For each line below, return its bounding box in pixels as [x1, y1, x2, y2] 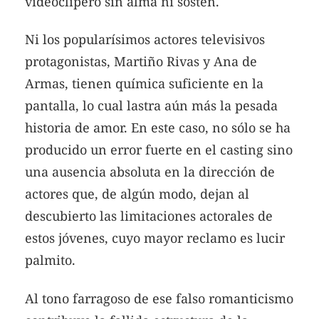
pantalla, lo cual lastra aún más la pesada [25, 97, 278, 115]
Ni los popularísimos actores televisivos [25, 31, 265, 48]
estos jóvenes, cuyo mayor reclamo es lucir [25, 229, 285, 247]
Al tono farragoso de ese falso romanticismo [25, 289, 293, 307]
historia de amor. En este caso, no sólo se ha [25, 119, 291, 137]
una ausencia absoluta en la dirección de [25, 163, 275, 181]
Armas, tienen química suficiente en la [25, 75, 263, 93]
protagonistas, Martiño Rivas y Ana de [25, 53, 257, 70]
